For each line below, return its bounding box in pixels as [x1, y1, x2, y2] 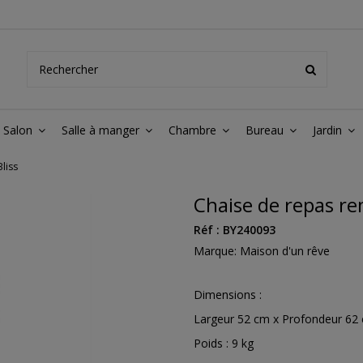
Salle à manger [62, 122, 143, 138]
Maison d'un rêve [240, 243, 330, 258]
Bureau [246, 122, 287, 138]
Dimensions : [194, 287, 262, 302]
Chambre [169, 122, 220, 138]
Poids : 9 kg [194, 335, 254, 352]
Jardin [313, 122, 345, 138]
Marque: [194, 243, 237, 258]
